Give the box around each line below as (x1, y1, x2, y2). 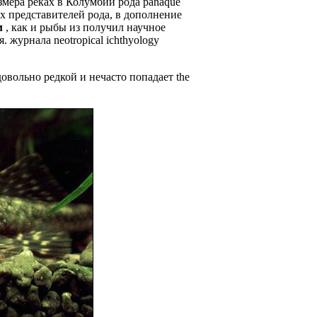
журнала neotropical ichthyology (10, 34, 159, 47)
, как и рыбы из (3, 21, 83, 34)
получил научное (83, 21, 166, 34)
